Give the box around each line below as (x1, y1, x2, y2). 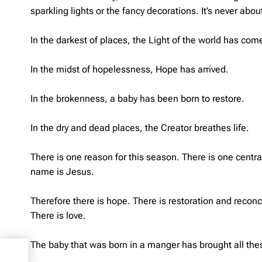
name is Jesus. (30, 166, 94, 177)
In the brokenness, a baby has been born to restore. (30, 92, 244, 104)
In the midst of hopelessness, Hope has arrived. (30, 63, 229, 75)
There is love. (30, 209, 86, 221)
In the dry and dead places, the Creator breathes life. (30, 122, 249, 133)
